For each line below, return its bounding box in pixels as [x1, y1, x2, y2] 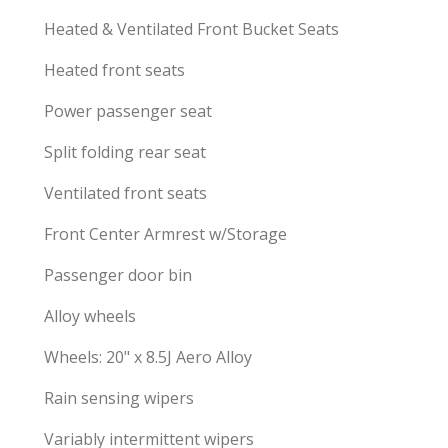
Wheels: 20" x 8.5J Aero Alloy [44, 346, 252, 368]
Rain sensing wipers [44, 387, 194, 409]
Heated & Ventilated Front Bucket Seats [44, 18, 339, 40]
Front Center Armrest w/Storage [44, 223, 287, 245]
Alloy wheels [44, 305, 136, 327]
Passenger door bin [44, 264, 192, 286]
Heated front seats [44, 59, 185, 81]
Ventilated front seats [44, 182, 207, 204]
